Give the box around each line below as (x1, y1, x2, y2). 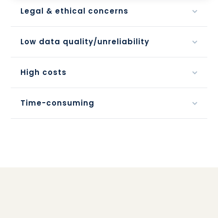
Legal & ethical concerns (20, 6, 129, 17)
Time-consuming (20, 98, 95, 109)
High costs (20, 67, 67, 78)
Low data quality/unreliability (20, 36, 150, 47)
